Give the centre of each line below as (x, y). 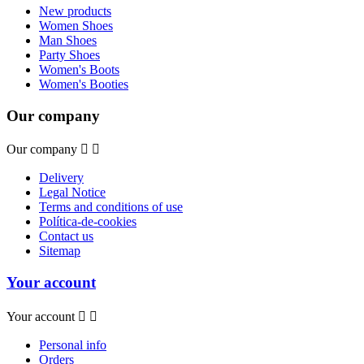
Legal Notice (72, 193)
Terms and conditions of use (111, 207)
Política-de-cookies (88, 222)
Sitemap (60, 251)
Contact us (66, 236)
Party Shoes (69, 54)
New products (75, 11)
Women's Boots (79, 69)
